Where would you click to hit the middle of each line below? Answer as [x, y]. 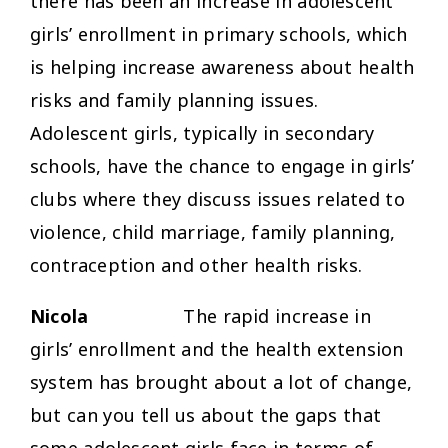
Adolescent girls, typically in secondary [202, 132]
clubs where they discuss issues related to [217, 198]
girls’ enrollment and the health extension [217, 348]
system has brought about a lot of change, [221, 381]
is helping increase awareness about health [222, 66]
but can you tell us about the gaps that [206, 414]
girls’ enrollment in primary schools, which [219, 33]
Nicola [62, 315]
